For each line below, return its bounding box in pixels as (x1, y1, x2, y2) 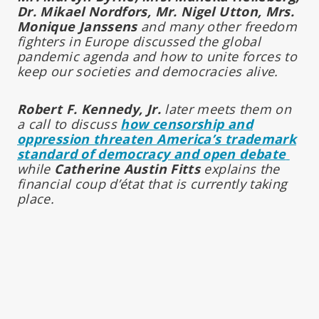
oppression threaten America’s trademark (17, 130, 297, 147)
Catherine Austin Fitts (54, 159, 201, 177)
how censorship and (120, 115, 253, 132)
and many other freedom (137, 17, 298, 35)
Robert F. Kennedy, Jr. (17, 100, 161, 117)
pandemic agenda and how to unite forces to (17, 47, 298, 65)
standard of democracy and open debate (17, 145, 286, 162)
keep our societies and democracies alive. (17, 62, 278, 80)
